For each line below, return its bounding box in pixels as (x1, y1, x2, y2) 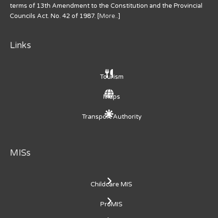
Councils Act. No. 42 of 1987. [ (10, 12, 99, 20)
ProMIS (100, 200, 123, 209)
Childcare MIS (91, 181, 132, 189)
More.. (99, 12, 118, 20)
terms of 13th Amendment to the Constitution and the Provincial (10, 2, 202, 10)
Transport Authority (81, 112, 142, 121)
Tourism (99, 73, 124, 81)
